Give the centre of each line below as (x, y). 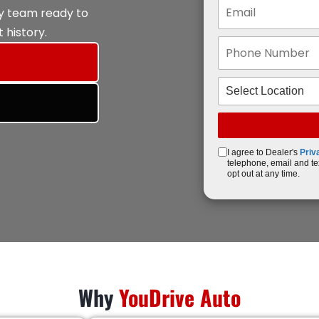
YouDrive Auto (180, 297)
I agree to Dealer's (264, 152)
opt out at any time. (264, 174)
